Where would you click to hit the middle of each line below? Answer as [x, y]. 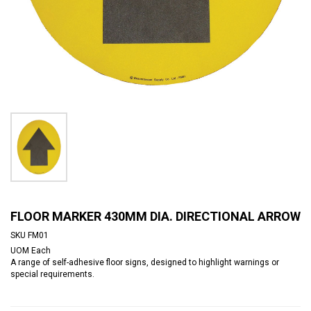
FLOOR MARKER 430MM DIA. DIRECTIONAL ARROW [155, 216]
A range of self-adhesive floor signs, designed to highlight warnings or [145, 262]
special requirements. [52, 274]
